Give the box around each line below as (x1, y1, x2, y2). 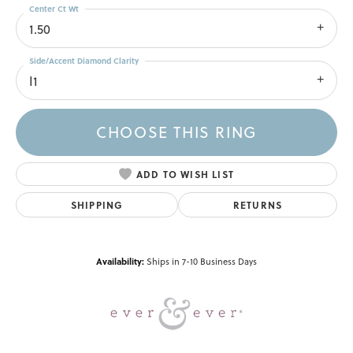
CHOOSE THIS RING (96, 121, 257, 143)
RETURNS (232, 197, 283, 212)
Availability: (96, 254, 144, 268)
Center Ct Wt (29, 3, 79, 15)
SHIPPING (70, 197, 124, 212)
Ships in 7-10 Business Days (147, 255, 257, 268)
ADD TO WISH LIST (136, 166, 235, 181)
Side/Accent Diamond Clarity (29, 55, 139, 67)
